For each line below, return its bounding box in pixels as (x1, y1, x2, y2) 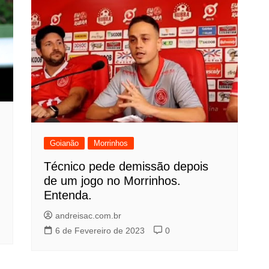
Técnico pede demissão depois (44, 160, 209, 174)
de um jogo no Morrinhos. (44, 174, 181, 188)
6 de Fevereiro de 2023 (55, 226, 145, 236)
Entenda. (44, 189, 92, 202)
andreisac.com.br (55, 211, 122, 221)
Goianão (50, 139, 79, 148)
